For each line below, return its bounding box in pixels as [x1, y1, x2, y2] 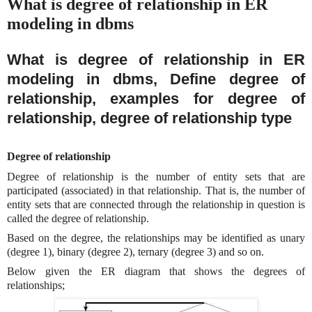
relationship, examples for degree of [7, 89, 305, 107]
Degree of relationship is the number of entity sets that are [7, 170, 305, 182]
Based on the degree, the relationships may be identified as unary [7, 231, 305, 244]
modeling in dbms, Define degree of [7, 70, 305, 88]
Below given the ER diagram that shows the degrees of [7, 265, 305, 277]
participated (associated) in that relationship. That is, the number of [7, 184, 305, 196]
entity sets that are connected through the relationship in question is [7, 198, 305, 210]
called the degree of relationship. [7, 212, 149, 224]
